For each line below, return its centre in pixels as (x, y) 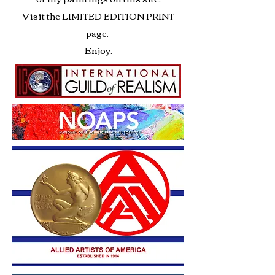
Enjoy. (98, 50)
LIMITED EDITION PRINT (118, 16)
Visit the (42, 15)
